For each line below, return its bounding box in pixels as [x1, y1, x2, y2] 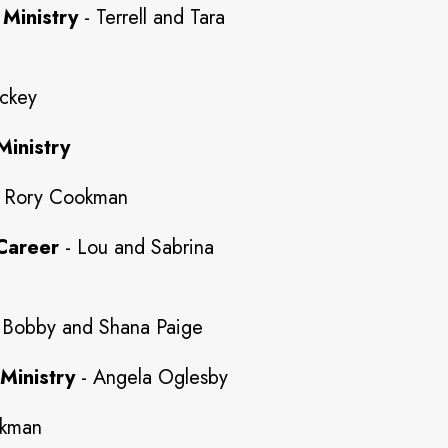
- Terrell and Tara [78, 3, 225, 32]
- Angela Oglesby [75, 363, 228, 392]
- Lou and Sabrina [59, 233, 214, 262]
